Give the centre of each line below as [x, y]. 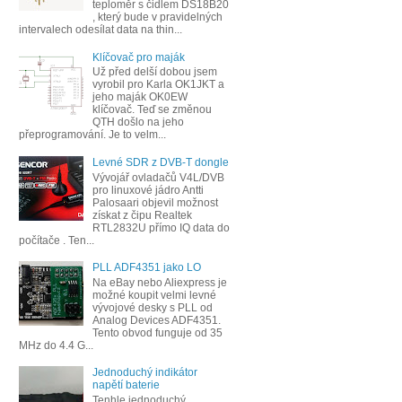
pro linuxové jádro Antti [148, 190]
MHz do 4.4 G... [56, 345]
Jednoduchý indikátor [144, 373]
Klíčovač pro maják [138, 57]
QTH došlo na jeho [138, 122]
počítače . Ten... [57, 240]
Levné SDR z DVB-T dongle [160, 163]
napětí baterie [126, 385]
